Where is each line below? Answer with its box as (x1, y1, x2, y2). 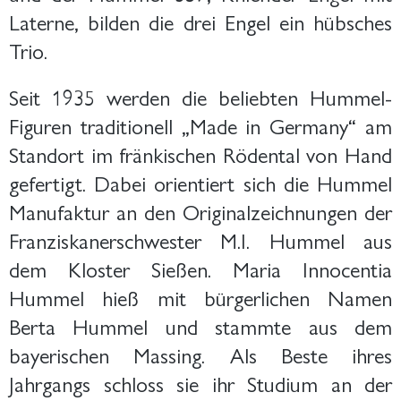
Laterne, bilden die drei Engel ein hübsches (9, 5, 392, 37)
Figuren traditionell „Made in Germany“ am (9, 109, 392, 141)
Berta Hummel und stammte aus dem (9, 310, 392, 341)
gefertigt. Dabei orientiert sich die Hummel (9, 166, 392, 198)
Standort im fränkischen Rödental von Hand (9, 138, 392, 169)
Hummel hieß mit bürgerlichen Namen (9, 281, 392, 312)
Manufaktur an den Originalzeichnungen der (9, 195, 392, 226)
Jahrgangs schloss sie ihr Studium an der (9, 367, 392, 398)
